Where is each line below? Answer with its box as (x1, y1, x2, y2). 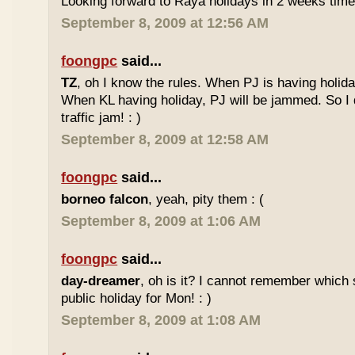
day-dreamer (61, 273, 141, 288)
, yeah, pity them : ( (148, 192, 265, 207)
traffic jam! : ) (61, 110, 142, 125)
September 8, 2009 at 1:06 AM (61, 213, 261, 229)
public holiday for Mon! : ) (61, 291, 212, 306)
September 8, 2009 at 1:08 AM (61, 312, 261, 328)
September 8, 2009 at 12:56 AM (61, 15, 269, 31)
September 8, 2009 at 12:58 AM (61, 132, 269, 147)
